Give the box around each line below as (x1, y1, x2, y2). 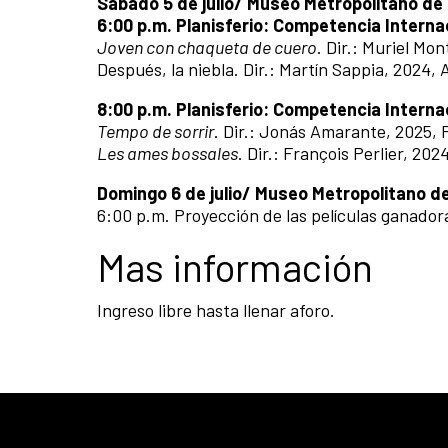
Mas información (97, 242, 373, 290)
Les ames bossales (97, 141, 238, 164)
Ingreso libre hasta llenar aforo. (97, 298, 335, 321)
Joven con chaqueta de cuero (97, 35, 317, 58)
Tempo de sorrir (97, 119, 214, 142)
